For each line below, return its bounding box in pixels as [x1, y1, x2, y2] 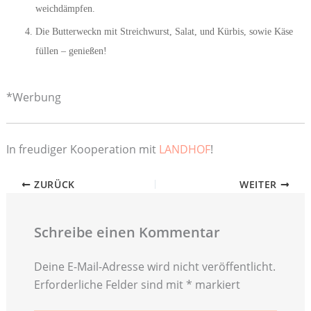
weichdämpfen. [35, 3, 95, 15]
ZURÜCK [31, 178, 75, 192]
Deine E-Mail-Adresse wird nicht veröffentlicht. [33, 259, 276, 275]
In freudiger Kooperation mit [6, 142, 159, 158]
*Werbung [6, 90, 61, 106]
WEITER [239, 178, 280, 192]
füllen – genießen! [35, 46, 107, 57]
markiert [192, 277, 240, 293]
